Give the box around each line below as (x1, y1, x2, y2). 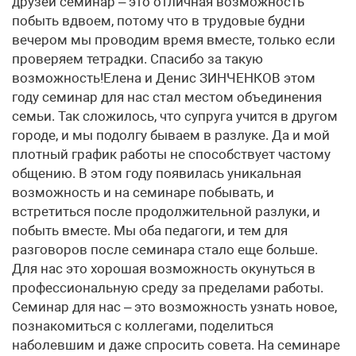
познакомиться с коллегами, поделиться (12, 318, 273, 334)
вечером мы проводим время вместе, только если (12, 32, 335, 48)
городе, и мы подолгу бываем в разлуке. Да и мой (12, 127, 330, 143)
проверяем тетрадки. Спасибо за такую (12, 51, 263, 67)
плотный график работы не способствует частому (12, 146, 331, 162)
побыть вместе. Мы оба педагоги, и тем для (12, 222, 288, 238)
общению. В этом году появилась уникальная (12, 165, 301, 181)
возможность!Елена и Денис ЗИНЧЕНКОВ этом (12, 70, 315, 86)
